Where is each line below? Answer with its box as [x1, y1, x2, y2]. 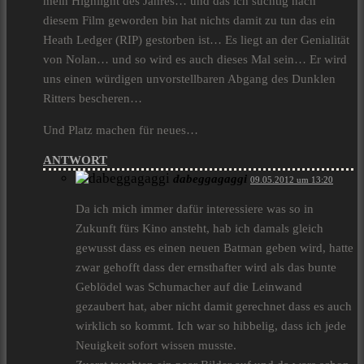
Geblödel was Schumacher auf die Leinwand [76, 280, 302, 294]
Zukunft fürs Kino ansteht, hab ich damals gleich [76, 222, 323, 236]
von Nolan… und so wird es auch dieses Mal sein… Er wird [43, 53, 347, 67]
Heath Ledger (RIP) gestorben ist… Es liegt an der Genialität [43, 33, 349, 47]
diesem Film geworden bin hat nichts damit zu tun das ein [43, 14, 336, 28]
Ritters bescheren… [43, 92, 142, 106]
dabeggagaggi [173, 172, 247, 186]
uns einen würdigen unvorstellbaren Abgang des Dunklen [43, 72, 336, 86]
